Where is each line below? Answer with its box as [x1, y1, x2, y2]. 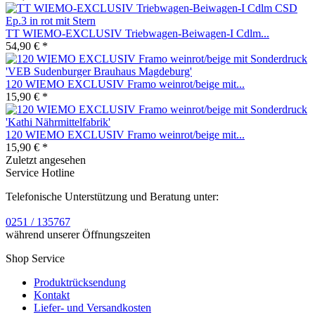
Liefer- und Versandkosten [34, 301, 151, 314]
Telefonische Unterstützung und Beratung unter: [6, 190, 219, 202]
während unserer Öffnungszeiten [6, 228, 150, 240]
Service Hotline [6, 166, 75, 179]
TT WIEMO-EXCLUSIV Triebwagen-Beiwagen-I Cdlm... [6, 27, 269, 39]
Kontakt [34, 288, 70, 301]
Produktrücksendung [34, 276, 126, 288]
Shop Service [6, 252, 65, 264]
